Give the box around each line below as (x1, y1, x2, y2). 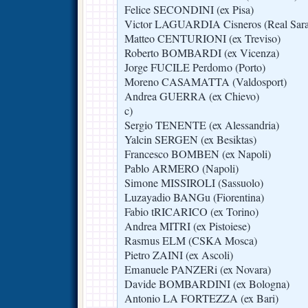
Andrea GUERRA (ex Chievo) (124, 89, 259, 104)
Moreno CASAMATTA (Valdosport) (124, 74, 287, 90)
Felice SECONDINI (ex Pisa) (124, 2, 254, 18)
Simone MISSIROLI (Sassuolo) (124, 175, 263, 191)
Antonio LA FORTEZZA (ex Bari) (124, 291, 278, 307)
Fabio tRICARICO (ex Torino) (124, 204, 258, 220)
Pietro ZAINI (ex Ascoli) (124, 247, 233, 263)
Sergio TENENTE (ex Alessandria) (124, 118, 279, 133)
